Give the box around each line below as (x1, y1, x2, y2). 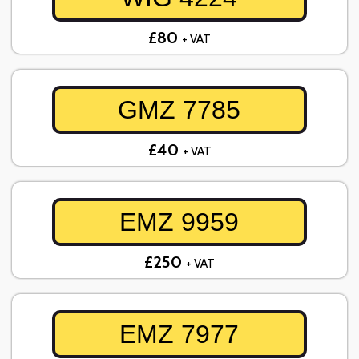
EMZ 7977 (119, 320, 240, 349)
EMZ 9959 (119, 208, 240, 237)
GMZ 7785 (118, 95, 241, 125)
